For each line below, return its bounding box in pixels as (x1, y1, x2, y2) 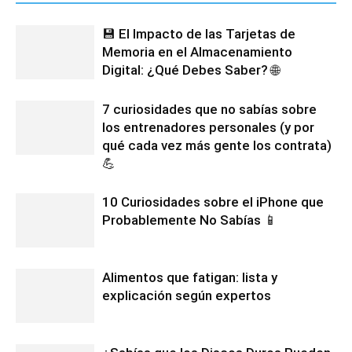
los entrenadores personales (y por (102, 119, 314, 135)
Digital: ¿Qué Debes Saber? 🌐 (102, 61, 279, 78)
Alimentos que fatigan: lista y (102, 269, 277, 285)
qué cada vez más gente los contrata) (102, 137, 332, 153)
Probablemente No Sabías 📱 (102, 211, 277, 228)
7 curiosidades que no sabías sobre (102, 101, 317, 117)
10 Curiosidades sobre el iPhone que (102, 193, 324, 210)
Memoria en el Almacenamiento (102, 43, 292, 60)
